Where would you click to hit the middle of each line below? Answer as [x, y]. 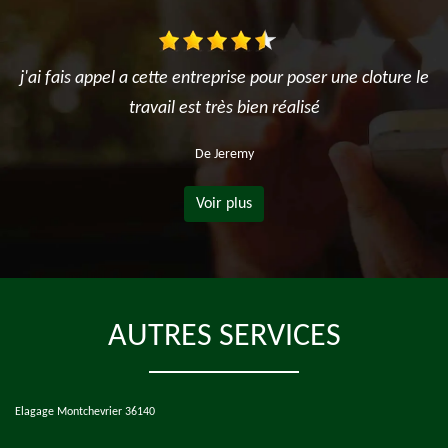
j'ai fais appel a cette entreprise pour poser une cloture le [224, 78]
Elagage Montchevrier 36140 [85, 412]
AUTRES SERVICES [224, 337]
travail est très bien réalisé [224, 108]
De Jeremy [224, 154]
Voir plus [224, 204]
